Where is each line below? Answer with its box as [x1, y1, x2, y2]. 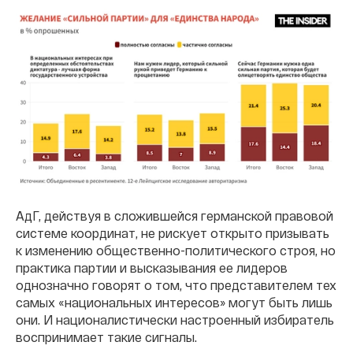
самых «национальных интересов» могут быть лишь [16, 294, 333, 310]
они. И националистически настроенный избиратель [16, 311, 334, 327]
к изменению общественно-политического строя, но [16, 242, 336, 258]
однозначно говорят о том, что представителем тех [16, 277, 336, 292]
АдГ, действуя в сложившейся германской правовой [16, 207, 333, 223]
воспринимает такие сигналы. [16, 329, 197, 344]
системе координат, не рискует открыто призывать [16, 225, 329, 240]
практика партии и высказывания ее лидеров [16, 259, 288, 275]
